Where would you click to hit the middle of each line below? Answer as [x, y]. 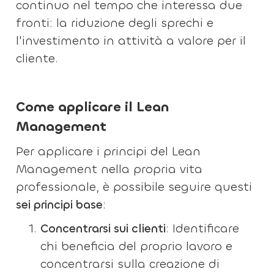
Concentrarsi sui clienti [103, 228]
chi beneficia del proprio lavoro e [137, 246]
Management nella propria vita [109, 169]
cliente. [37, 58]
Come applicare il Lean [93, 107]
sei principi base [60, 205]
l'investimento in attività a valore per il [131, 41]
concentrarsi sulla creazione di [130, 264]
